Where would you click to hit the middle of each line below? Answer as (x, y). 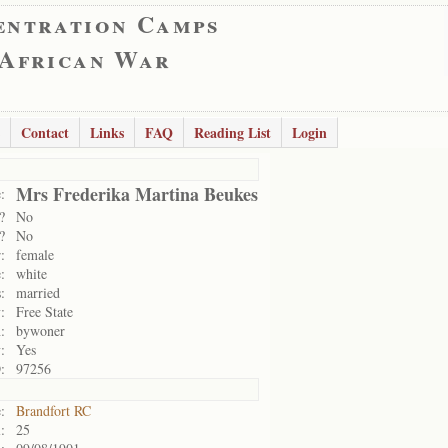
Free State (44, 311)
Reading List (232, 132)
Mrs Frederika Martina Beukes (137, 194)
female (35, 254)
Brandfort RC (53, 410)
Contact (45, 132)
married (38, 292)
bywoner (40, 330)
